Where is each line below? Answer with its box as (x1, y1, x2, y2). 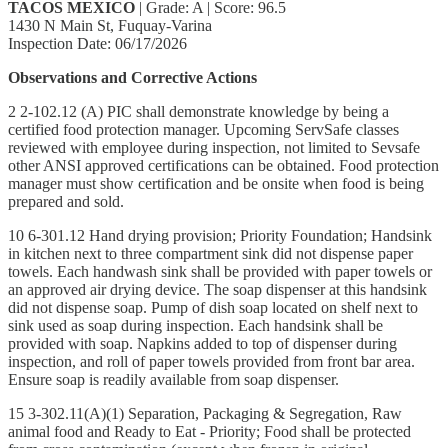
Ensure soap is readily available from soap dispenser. (8, 370, 339, 388)
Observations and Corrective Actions (8, 68, 257, 86)
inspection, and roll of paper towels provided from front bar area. (8, 352, 415, 370)
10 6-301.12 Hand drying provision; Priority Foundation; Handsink (8, 226, 432, 244)
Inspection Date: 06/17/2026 (8, 34, 187, 52)
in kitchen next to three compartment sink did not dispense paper (8, 244, 413, 262)
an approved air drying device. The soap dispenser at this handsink (8, 280, 427, 298)
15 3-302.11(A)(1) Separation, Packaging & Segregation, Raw (8, 404, 402, 422)
